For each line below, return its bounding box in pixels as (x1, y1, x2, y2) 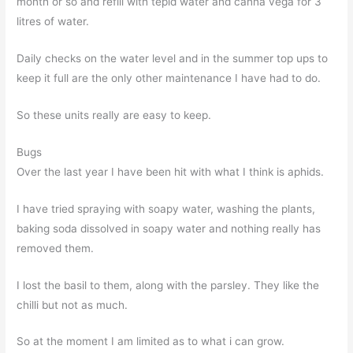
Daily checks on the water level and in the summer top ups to (17, 52, 329, 65)
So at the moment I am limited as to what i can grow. (17, 335, 285, 348)
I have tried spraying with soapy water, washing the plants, (17, 202, 316, 215)
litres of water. (17, 15, 90, 28)
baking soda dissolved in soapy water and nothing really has (17, 221, 321, 235)
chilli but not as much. (17, 298, 128, 311)
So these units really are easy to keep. (17, 108, 212, 121)
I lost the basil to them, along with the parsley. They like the (17, 278, 320, 292)
